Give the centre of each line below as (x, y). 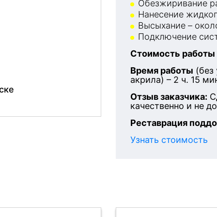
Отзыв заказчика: (169, 97)
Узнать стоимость (169, 140)
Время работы (162, 70)
